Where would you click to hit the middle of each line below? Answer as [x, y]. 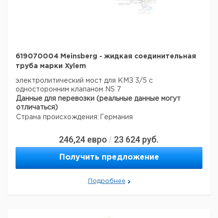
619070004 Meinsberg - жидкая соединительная [106, 56]
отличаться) [37, 108]
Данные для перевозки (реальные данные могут [98, 99]
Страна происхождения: [57, 117]
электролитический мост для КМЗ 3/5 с [84, 81]
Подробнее [107, 181]
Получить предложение [109, 157]
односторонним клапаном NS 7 [68, 90]
